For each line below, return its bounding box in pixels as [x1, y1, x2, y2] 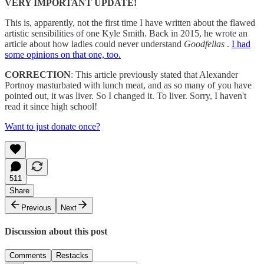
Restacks [56, 251, 88, 260]
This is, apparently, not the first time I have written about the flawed [5, 17, 255, 28]
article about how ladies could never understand [5, 38, 184, 49]
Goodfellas [184, 38, 225, 49]
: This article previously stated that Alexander [71, 69, 238, 80]
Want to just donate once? [5, 121, 100, 131]
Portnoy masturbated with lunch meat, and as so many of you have [5, 80, 252, 90]
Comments [9, 251, 47, 260]
